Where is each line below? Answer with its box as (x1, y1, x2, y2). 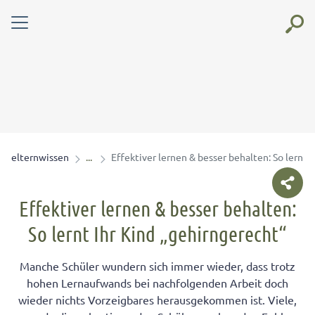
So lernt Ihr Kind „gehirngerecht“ (28, 221, 287, 246)
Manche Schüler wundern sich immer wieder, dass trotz (20, 259, 295, 273)
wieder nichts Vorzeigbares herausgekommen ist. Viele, (18, 292, 297, 307)
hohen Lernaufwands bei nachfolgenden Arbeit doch (27, 276, 288, 290)
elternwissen (11, 150, 69, 163)
